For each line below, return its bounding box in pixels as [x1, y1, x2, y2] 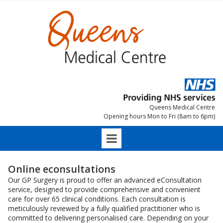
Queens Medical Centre [149, 103, 215, 111]
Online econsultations [8, 162, 115, 176]
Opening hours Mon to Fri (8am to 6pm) [104, 111, 215, 120]
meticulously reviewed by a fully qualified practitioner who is [8, 203, 200, 213]
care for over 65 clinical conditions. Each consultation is [8, 194, 186, 204]
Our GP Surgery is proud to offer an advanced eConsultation [8, 175, 202, 185]
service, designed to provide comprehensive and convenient [8, 184, 201, 194]
